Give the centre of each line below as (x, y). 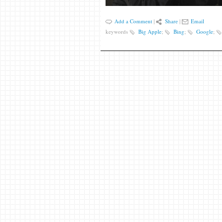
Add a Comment (133, 21)
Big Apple (150, 31)
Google (204, 31)
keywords (117, 31)
